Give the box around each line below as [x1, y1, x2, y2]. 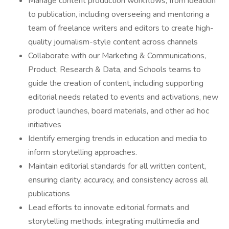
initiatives [28, 119, 61, 130]
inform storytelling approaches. [28, 147, 137, 158]
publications [28, 188, 72, 199]
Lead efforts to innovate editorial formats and [28, 202, 189, 213]
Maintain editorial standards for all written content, [28, 161, 206, 172]
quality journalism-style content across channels [28, 36, 198, 48]
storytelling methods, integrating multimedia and [28, 216, 199, 227]
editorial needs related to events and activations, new [28, 91, 218, 103]
